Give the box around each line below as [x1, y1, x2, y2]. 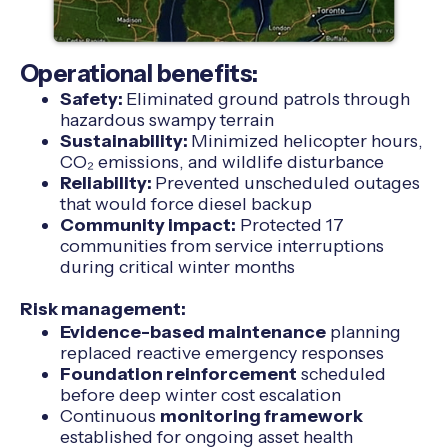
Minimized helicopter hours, [190, 130, 423, 152]
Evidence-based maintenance [59, 321, 326, 343]
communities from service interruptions [59, 235, 384, 257]
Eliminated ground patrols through [125, 88, 410, 110]
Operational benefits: [19, 59, 258, 89]
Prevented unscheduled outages [154, 172, 420, 194]
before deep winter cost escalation [59, 384, 341, 406]
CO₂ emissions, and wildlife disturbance [59, 151, 384, 173]
